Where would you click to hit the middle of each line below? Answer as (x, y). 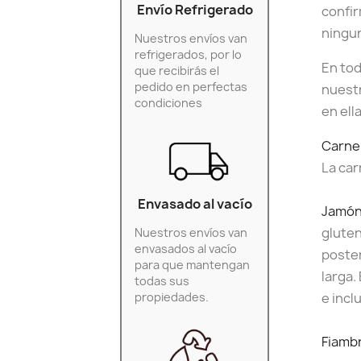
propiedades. (172, 297)
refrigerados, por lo (189, 54)
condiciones (169, 102)
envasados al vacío (186, 248)
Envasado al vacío (195, 203)
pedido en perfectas (191, 86)
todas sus (162, 280)
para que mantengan (193, 264)
